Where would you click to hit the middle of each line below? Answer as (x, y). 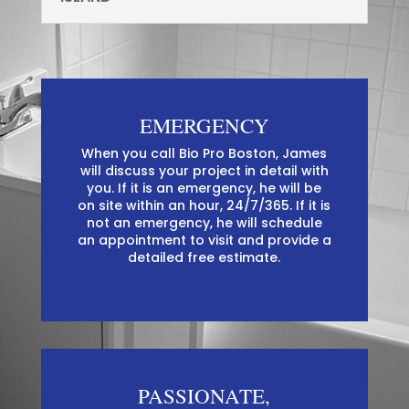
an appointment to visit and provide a (204, 241)
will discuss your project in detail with (204, 171)
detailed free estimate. (204, 258)
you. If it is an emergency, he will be (204, 189)
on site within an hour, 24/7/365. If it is (204, 206)
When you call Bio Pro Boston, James (204, 154)
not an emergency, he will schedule (204, 223)
